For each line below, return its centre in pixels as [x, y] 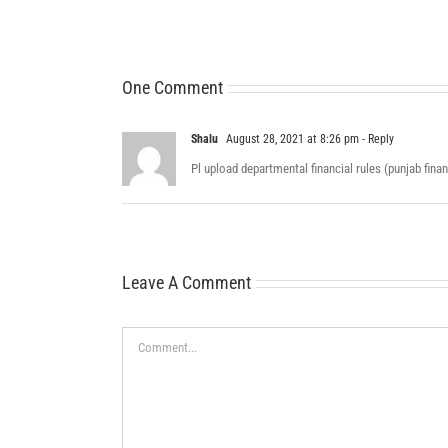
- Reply [376, 139]
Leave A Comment [186, 283]
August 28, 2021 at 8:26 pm [291, 139]
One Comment [172, 88]
